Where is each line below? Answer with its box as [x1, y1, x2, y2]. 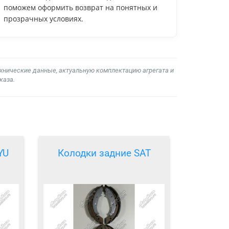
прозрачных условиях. [4, 13, 83, 24]
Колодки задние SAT [57, 147, 151, 159]
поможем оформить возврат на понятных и [4, 2, 157, 12]
